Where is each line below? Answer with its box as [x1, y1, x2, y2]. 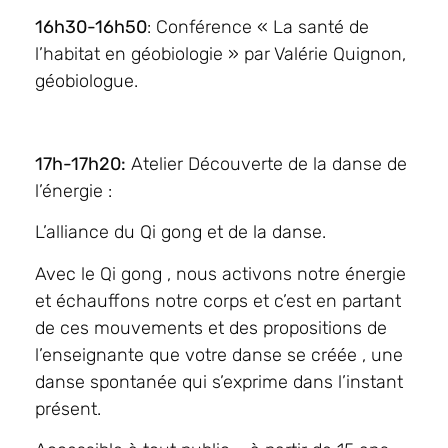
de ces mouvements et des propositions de [35, 316, 387, 339]
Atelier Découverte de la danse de [126, 153, 407, 176]
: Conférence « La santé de [147, 16, 369, 39]
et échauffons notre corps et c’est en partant [35, 289, 401, 312]
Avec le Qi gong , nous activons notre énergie [35, 262, 406, 285]
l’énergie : [35, 180, 112, 203]
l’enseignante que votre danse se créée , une [35, 343, 403, 366]
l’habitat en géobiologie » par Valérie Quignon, [35, 43, 406, 66]
